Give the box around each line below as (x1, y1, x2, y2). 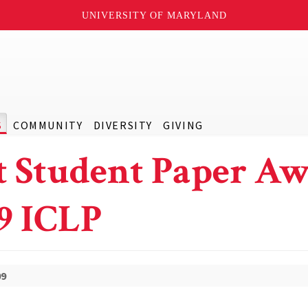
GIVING (163, 118, 203, 132)
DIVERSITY (93, 118, 153, 132)
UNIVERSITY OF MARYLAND (81, 10, 227, 21)
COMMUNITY (12, 118, 83, 132)
